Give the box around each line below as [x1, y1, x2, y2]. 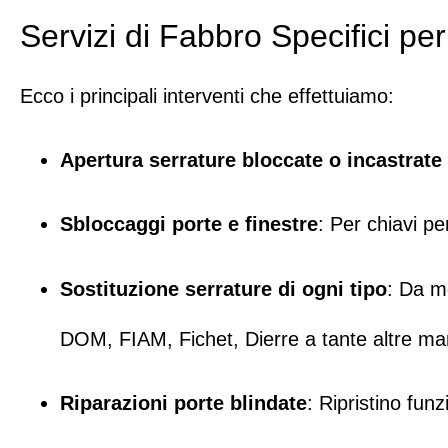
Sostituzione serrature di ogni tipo [60, 277, 387, 300]
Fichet [179, 327, 233, 350]
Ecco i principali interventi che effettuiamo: [20, 84, 394, 107]
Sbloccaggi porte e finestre [60, 213, 318, 236]
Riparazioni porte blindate [60, 392, 307, 415]
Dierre [245, 327, 299, 350]
